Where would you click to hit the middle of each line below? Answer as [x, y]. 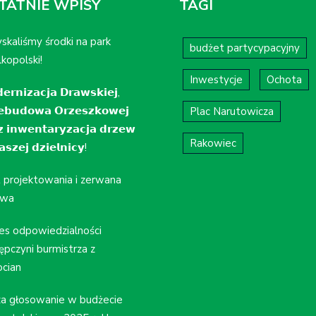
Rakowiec [213, 143]
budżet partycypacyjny [245, 48]
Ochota [284, 79]
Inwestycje [216, 79]
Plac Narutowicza [232, 111]
